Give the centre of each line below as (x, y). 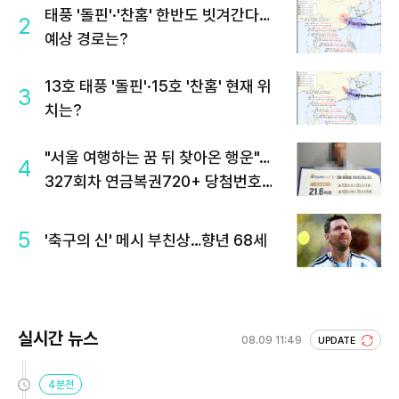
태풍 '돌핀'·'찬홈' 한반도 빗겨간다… (157, 14)
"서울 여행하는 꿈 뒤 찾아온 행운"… (157, 157)
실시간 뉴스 (58, 338)
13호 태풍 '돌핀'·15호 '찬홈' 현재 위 (158, 85)
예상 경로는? (86, 38)
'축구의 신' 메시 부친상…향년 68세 (156, 240)
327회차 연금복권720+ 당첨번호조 (160, 181)
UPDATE (338, 340)
